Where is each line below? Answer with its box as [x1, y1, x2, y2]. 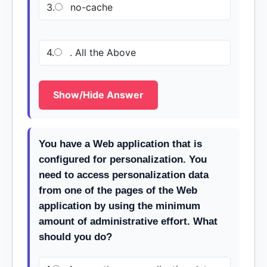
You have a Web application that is [39, 138, 202, 150]
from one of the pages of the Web [39, 185, 197, 196]
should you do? [39, 231, 112, 243]
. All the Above [67, 46, 136, 58]
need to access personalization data [39, 169, 209, 181]
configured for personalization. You [39, 154, 207, 165]
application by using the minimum [39, 200, 200, 212]
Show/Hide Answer [53, 89, 144, 101]
